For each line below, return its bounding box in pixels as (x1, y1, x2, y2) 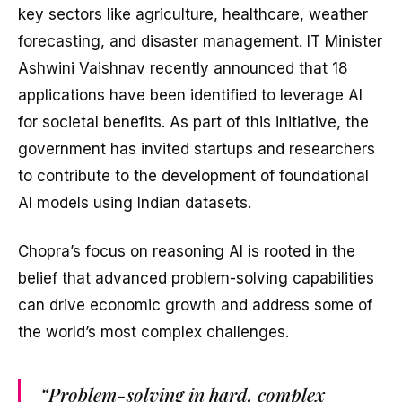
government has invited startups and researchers (18, 139, 375, 158)
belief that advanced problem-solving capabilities (18, 268, 374, 287)
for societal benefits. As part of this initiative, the (18, 112, 369, 131)
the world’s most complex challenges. (18, 322, 289, 341)
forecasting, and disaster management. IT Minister (18, 31, 382, 50)
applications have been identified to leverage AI (18, 85, 363, 104)
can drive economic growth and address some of (18, 295, 372, 314)
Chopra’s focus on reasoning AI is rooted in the (18, 241, 355, 260)
